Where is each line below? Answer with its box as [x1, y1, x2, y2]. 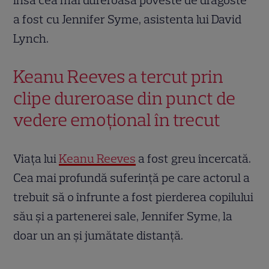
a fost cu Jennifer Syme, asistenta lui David [13, 12, 242, 27]
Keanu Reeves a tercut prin [13, 65, 224, 88]
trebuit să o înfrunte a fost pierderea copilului [13, 190, 254, 205]
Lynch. [13, 31, 49, 46]
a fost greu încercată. [136, 151, 252, 166]
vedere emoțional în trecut [13, 109, 221, 131]
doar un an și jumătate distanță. [13, 228, 184, 243]
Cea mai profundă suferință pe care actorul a [13, 171, 250, 186]
